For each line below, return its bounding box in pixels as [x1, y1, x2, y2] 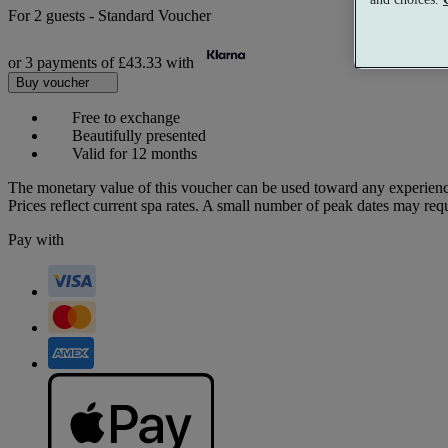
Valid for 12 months [68, 145, 197, 163]
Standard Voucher [98, 7, 211, 25]
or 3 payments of [8, 54, 118, 72]
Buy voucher [16, 75, 93, 91]
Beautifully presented [68, 127, 206, 145]
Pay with [8, 231, 64, 249]
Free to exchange [68, 109, 180, 127]
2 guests [34, 7, 89, 25]
